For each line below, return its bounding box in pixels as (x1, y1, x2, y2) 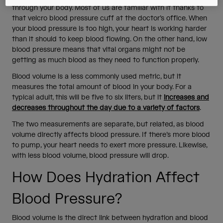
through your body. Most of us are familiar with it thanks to (12, 3, 204, 12)
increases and (164, 93, 209, 102)
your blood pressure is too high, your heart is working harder (12, 24, 207, 33)
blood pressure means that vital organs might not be (12, 45, 185, 54)
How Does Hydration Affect (12, 168, 200, 187)
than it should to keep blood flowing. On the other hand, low (12, 34, 207, 44)
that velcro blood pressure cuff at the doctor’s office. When (12, 13, 207, 23)
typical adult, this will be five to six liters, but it (12, 93, 164, 102)
